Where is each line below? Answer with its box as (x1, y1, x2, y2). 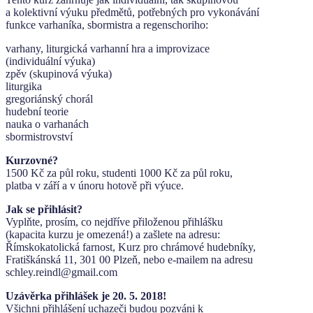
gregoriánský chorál (6, 92, 93, 105)
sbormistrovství (6, 130, 73, 143)
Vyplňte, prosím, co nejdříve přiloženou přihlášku (6, 215, 223, 228)
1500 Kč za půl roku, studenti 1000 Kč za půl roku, (6, 166, 233, 179)
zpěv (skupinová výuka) (6, 67, 112, 80)
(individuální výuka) (6, 54, 95, 67)
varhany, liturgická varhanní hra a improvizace (6, 42, 210, 54)
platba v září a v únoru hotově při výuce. (6, 179, 184, 191)
